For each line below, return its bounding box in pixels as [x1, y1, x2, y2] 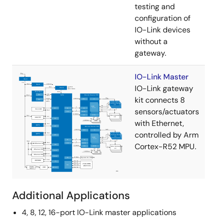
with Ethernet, [135, 118, 184, 128]
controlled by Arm [135, 130, 199, 140]
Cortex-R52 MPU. [135, 141, 196, 152]
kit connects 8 [135, 95, 185, 105]
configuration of [135, 13, 190, 23]
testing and [135, 1, 175, 12]
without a [135, 36, 168, 46]
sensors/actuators [135, 107, 199, 117]
